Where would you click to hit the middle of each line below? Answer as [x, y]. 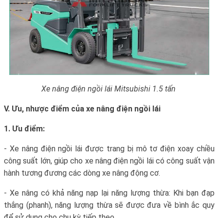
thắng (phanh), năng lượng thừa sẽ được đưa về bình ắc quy [109, 205]
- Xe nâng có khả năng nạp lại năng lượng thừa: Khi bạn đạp [109, 193]
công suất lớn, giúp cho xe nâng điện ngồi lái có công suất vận [109, 161]
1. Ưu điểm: [24, 128]
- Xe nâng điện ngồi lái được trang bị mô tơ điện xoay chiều [109, 148]
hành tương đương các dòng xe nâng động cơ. [82, 173]
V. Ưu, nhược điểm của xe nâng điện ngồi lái [82, 109]
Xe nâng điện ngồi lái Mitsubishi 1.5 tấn [109, 89]
